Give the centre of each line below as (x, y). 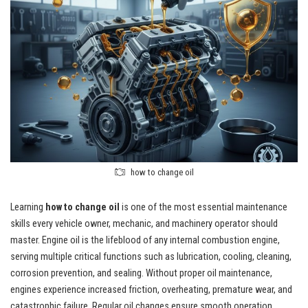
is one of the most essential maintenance (203, 207)
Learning (28, 207)
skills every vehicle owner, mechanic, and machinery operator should (144, 223)
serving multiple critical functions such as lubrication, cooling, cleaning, (151, 256)
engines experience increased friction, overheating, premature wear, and (151, 289)
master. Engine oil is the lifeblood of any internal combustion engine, (145, 240)
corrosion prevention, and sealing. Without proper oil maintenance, (141, 273)
